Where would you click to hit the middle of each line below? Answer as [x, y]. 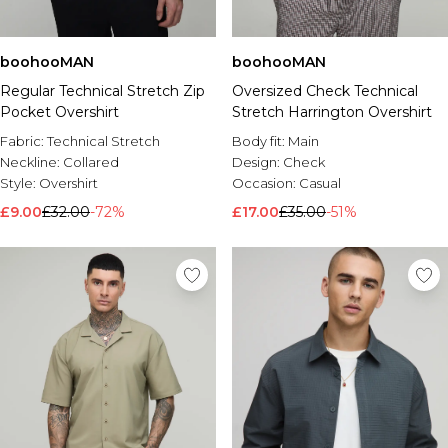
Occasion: [265, 183]
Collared [91, 162]
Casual [320, 183]
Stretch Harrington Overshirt [332, 112]
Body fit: [260, 141]
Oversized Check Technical [325, 91]
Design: [257, 162]
